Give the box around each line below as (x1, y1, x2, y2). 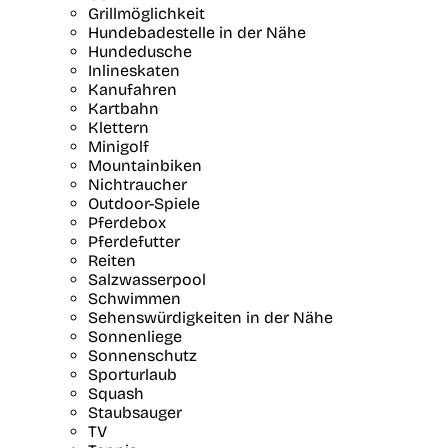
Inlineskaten (88, 61, 180, 81)
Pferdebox (88, 213, 166, 233)
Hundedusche (88, 42, 192, 62)
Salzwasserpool (88, 270, 206, 290)
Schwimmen (88, 289, 181, 309)
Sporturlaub (88, 365, 177, 385)
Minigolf (88, 137, 149, 157)
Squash (88, 384, 144, 404)
